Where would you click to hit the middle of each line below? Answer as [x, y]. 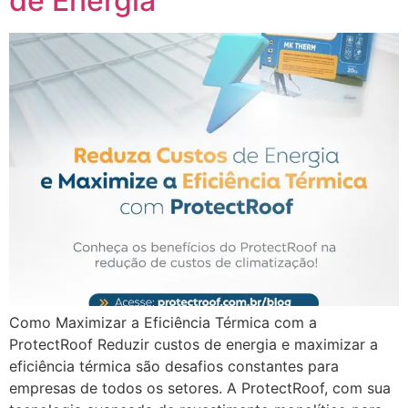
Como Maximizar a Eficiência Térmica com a [163, 322]
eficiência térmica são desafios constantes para [174, 366]
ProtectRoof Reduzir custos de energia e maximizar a [194, 344]
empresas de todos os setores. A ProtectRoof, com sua [200, 388]
